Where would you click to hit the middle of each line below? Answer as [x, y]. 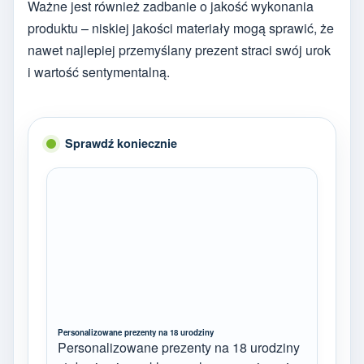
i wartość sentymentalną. [99, 72]
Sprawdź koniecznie [121, 143]
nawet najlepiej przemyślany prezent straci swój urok [179, 50]
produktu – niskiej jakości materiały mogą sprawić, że [181, 28]
